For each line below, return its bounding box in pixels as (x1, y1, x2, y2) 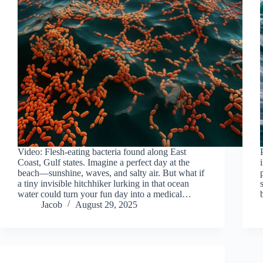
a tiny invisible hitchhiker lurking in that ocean (18, 178, 189, 188)
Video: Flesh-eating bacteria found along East (18, 146, 186, 157)
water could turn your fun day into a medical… (18, 188, 191, 199)
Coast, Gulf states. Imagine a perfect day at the (18, 157, 190, 167)
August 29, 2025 (75, 199, 137, 210)
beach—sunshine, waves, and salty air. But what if (18, 167, 204, 178)
